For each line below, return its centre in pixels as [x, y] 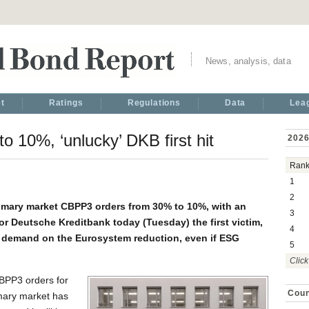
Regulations [154, 103]
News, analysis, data [248, 61]
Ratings [66, 103]
